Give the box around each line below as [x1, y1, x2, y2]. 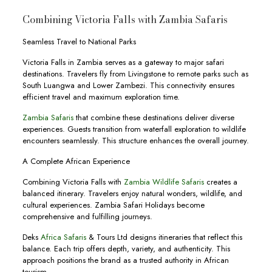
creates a [203, 176, 237, 188]
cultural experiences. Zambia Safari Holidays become [22, 199, 205, 211]
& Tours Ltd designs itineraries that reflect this [86, 231, 242, 243]
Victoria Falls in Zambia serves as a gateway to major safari [22, 56, 224, 68]
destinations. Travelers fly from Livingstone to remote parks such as [22, 68, 248, 80]
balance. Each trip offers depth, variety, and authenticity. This [22, 243, 230, 254]
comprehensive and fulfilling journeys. [22, 211, 152, 222]
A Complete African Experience [22, 155, 130, 167]
